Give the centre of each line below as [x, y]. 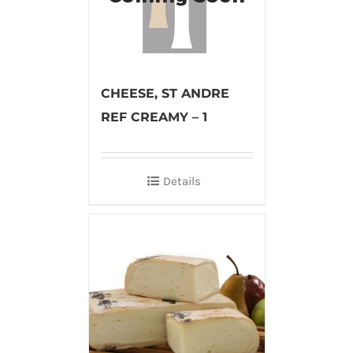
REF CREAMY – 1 [154, 117]
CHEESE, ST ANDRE [165, 94]
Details [182, 182]
